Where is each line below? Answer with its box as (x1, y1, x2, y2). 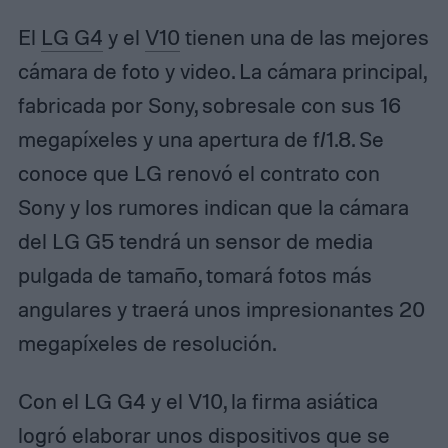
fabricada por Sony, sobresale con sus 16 (17, 91, 401, 118)
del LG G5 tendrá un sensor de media (17, 227, 373, 254)
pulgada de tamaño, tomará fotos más (17, 261, 372, 288)
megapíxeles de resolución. (17, 329, 276, 356)
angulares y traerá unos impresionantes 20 (17, 295, 425, 322)
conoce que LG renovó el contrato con (17, 159, 380, 186)
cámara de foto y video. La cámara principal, (17, 57, 426, 84)
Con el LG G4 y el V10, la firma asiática (17, 387, 378, 414)
